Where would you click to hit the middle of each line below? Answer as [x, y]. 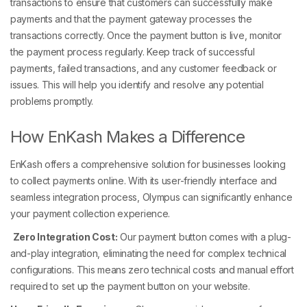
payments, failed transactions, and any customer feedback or [144, 69]
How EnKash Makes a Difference [128, 137]
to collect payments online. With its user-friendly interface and [144, 181]
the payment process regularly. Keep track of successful [133, 52]
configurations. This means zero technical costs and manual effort [152, 270]
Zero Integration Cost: [65, 237]
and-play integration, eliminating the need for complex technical [149, 254]
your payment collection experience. [90, 214]
